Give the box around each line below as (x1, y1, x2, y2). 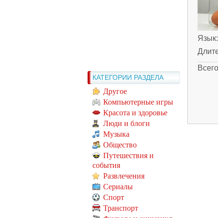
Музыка (103, 130, 129, 139)
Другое (103, 87, 127, 96)
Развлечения (103, 172, 145, 181)
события (92, 161, 120, 170)
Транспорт (103, 204, 138, 213)
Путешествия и (103, 151, 154, 160)
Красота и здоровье (103, 109, 167, 117)
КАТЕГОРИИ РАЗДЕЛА (92, 73, 163, 82)
